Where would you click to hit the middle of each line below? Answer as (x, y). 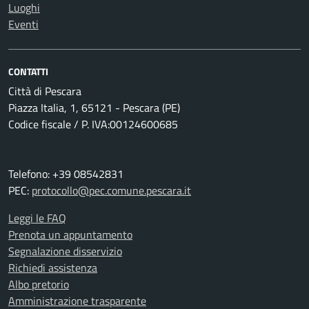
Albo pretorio (39, 284)
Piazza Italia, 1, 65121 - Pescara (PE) (94, 108)
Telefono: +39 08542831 (66, 174)
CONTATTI (28, 71)
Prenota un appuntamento (70, 235)
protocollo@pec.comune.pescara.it (111, 190)
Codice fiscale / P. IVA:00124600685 (93, 124)
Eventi (23, 24)
